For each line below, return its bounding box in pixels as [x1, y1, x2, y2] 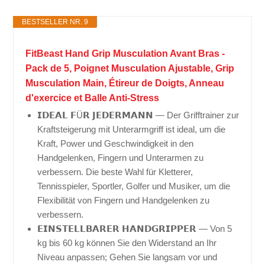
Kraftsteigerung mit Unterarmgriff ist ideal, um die [37, 124, 226, 135]
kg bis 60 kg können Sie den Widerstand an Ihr [37, 238, 217, 248]
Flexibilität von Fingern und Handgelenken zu [37, 195, 210, 206]
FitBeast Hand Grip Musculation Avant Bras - [25, 49, 225, 59]
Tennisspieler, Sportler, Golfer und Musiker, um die [37, 181, 231, 192]
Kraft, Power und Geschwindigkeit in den [37, 138, 194, 149]
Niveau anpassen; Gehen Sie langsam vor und [37, 252, 218, 263]
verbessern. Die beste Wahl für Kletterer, [37, 167, 193, 177]
